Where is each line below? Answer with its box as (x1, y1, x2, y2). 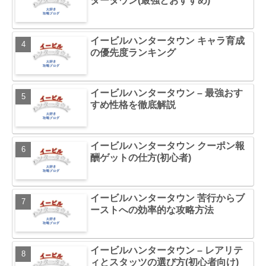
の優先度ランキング (90, 47, 176, 58)
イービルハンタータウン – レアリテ (90, 245, 243, 256)
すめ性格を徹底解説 (90, 100, 176, 110)
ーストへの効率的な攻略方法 (90, 205, 214, 216)
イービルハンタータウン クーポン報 (90, 140, 245, 151)
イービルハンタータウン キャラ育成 (90, 36, 245, 46)
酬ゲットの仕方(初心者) (90, 152, 192, 163)
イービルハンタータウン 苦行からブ (90, 193, 245, 204)
